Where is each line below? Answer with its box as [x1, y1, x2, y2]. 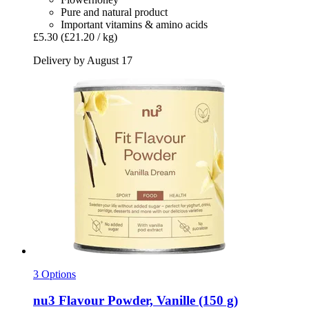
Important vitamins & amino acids [61, 18, 208, 30]
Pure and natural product [61, 6, 168, 18]
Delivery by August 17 [33, 54, 132, 66]
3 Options [33, 268, 76, 280]
